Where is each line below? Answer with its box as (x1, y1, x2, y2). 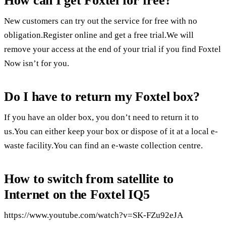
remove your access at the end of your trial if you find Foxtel (4, 44, 221, 54)
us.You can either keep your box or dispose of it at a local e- (4, 127, 218, 137)
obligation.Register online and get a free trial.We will (4, 30, 194, 40)
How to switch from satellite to (4, 171, 174, 186)
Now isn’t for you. (4, 59, 69, 69)
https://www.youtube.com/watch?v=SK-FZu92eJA (4, 210, 183, 220)
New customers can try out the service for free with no (4, 16, 197, 26)
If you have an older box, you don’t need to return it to (4, 112, 199, 123)
